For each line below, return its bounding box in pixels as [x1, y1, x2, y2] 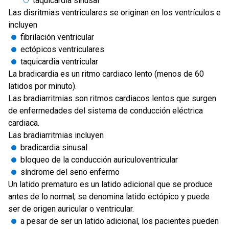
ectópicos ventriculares [20, 44, 104, 54]
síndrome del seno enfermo [20, 167, 120, 177]
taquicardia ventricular [20, 57, 98, 66]
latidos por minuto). [8, 81, 77, 91]
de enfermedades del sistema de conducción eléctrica [8, 106, 203, 116]
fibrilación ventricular [20, 32, 94, 42]
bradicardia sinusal [20, 143, 87, 152]
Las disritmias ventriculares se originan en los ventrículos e [8, 8, 221, 17]
